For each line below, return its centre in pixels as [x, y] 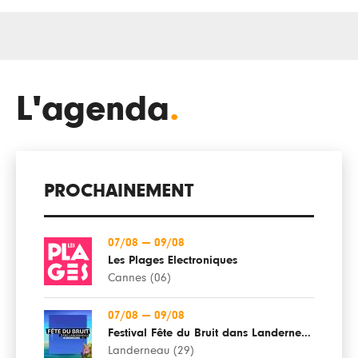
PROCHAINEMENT [119, 191]
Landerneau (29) [151, 350]
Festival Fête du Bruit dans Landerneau [306, 333]
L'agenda [93, 109]
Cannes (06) [139, 278]
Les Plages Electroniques [173, 260]
